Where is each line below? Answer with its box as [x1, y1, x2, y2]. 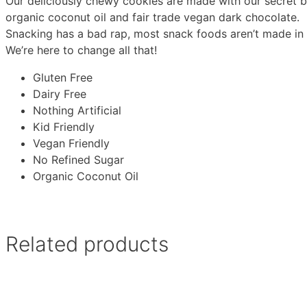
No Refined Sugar [33, 153, 124, 167]
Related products [5, 232, 169, 257]
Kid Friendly [33, 120, 95, 134]
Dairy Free [33, 87, 86, 101]
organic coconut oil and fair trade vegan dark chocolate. [5, 10, 299, 25]
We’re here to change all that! [5, 43, 157, 58]
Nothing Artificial [33, 103, 121, 118]
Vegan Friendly [33, 136, 110, 151]
